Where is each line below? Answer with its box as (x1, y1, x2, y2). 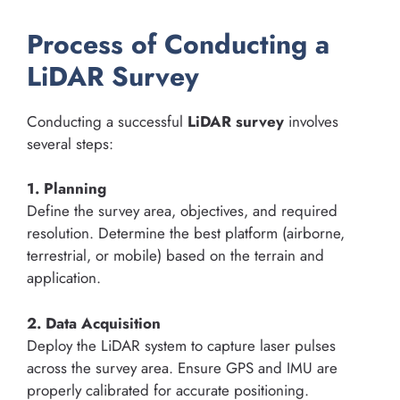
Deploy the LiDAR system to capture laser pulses (27, 334, 336, 356)
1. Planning (27, 178, 106, 200)
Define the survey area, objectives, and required (27, 200, 337, 222)
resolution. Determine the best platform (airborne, (27, 222, 345, 245)
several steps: (27, 132, 113, 154)
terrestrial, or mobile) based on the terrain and (27, 245, 324, 267)
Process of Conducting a (27, 24, 329, 63)
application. (27, 267, 101, 289)
